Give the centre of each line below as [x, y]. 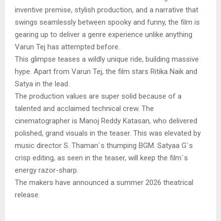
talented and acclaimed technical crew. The [84, 109]
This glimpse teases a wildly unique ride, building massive [107, 59]
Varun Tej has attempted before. [67, 47]
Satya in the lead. [42, 84]
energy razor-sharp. [48, 170]
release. [27, 195]
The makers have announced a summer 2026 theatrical [104, 183]
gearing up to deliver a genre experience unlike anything [104, 35]
